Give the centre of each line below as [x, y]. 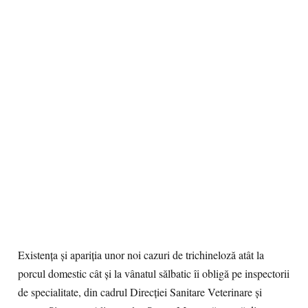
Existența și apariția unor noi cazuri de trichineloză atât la [141, 255]
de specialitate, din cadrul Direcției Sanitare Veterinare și [140, 292]
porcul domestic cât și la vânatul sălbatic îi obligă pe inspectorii [154, 274]
